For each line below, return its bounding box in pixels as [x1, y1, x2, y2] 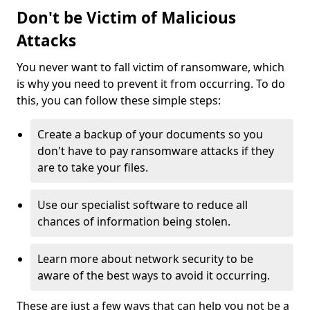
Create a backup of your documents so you [37, 127, 263, 142]
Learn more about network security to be [37, 251, 253, 266]
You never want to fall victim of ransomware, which [17, 60, 284, 75]
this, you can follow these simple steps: [17, 93, 221, 108]
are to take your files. [37, 160, 148, 175]
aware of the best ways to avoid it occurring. [37, 268, 273, 283]
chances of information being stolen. [37, 214, 230, 229]
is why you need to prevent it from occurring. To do [17, 76, 285, 91]
